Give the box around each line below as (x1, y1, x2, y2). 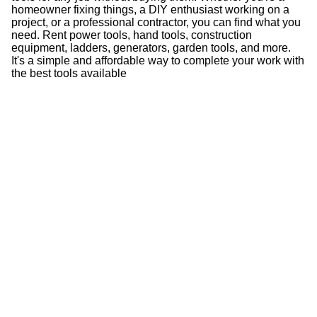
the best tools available (11, 67, 127, 79)
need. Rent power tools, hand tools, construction (11, 29, 252, 41)
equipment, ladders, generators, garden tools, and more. (11, 42, 291, 54)
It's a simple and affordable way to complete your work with (11, 54, 304, 67)
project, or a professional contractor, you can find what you (11, 16, 301, 28)
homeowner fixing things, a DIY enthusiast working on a (11, 4, 289, 16)
